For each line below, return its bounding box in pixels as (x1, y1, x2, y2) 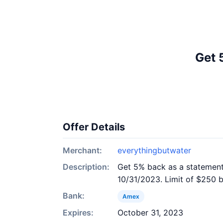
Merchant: (63, 145, 102, 155)
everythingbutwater (117, 145, 191, 155)
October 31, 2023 (117, 208, 183, 218)
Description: (63, 162, 110, 172)
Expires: (63, 208, 94, 218)
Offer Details (63, 121, 125, 133)
